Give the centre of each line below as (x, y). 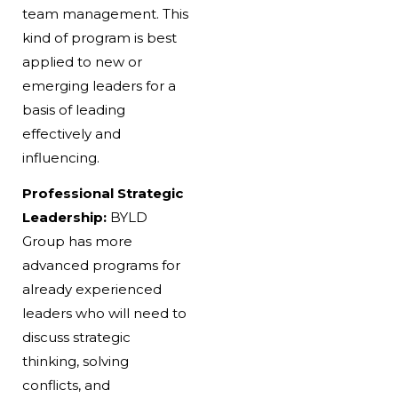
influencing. (60, 157)
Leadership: (64, 217)
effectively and (71, 133)
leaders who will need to (104, 313)
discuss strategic (76, 337)
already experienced (92, 289)
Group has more (77, 241)
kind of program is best (99, 37)
